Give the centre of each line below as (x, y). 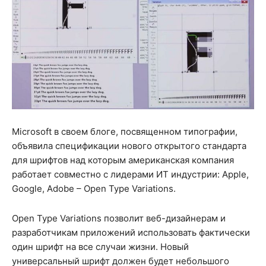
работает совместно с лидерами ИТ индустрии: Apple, (130, 175)
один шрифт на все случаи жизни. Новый (100, 247)
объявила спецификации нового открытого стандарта (129, 146)
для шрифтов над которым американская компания (123, 160)
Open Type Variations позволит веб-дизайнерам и (119, 218)
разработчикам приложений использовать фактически (131, 233)
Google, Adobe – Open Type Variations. (94, 189)
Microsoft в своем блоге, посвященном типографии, (125, 132)
